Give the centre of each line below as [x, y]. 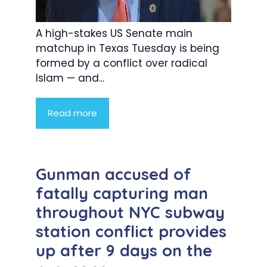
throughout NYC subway [130, 212]
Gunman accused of [114, 174]
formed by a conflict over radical [122, 63]
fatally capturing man [122, 193]
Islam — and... [70, 78]
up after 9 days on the [124, 250]
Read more [72, 113]
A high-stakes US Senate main [114, 33]
